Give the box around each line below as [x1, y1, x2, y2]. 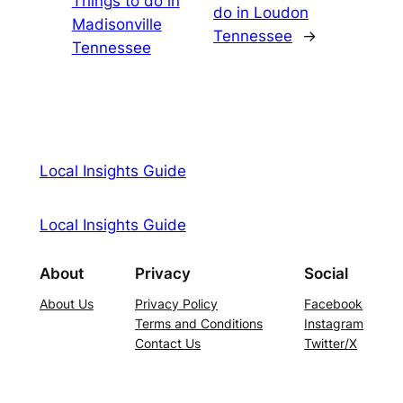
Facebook [304, 296, 363, 312]
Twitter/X [304, 336, 358, 352]
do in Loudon [212, 4, 309, 22]
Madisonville [71, 15, 162, 34]
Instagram [304, 316, 364, 332]
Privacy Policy [135, 296, 218, 312]
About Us [39, 296, 94, 312]
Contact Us [135, 336, 201, 352]
